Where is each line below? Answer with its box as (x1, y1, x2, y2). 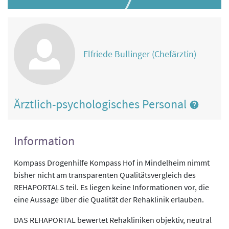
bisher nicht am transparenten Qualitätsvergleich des (14, 170, 196, 180)
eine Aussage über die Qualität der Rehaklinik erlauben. (14, 194, 204, 205)
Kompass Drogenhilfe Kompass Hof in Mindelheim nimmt (14, 157, 210, 168)
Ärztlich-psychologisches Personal (14, 96, 189, 112)
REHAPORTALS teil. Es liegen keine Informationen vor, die (14, 182, 209, 193)
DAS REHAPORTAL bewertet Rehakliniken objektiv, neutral (14, 215, 212, 225)
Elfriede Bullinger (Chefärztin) (83, 48, 196, 60)
